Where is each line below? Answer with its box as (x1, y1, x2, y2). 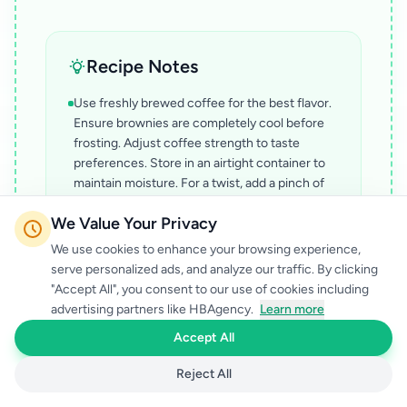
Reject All (175, 366, 232, 382)
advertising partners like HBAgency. (51, 302, 256, 317)
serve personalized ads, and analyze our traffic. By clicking (51, 262, 378, 277)
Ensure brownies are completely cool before (74, 115, 324, 131)
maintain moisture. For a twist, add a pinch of (74, 175, 324, 191)
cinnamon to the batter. (74, 195, 206, 211)
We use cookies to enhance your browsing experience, (51, 242, 361, 257)
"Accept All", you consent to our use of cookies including (51, 282, 369, 297)
